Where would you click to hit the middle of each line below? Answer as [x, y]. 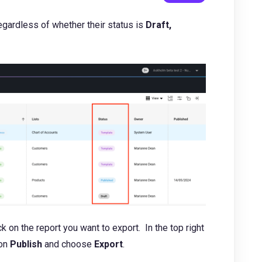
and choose [69, 244]
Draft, [158, 25]
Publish [27, 244]
